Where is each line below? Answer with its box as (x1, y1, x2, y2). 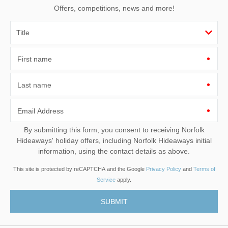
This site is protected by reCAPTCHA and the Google (13, 165, 146, 172)
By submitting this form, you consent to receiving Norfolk (23, 125, 182, 134)
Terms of (193, 165, 215, 172)
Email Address (17, 106, 64, 115)
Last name (17, 80, 51, 89)
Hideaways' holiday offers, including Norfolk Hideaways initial (16, 136, 55, 145)
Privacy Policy (146, 165, 181, 172)
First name (17, 54, 52, 63)
